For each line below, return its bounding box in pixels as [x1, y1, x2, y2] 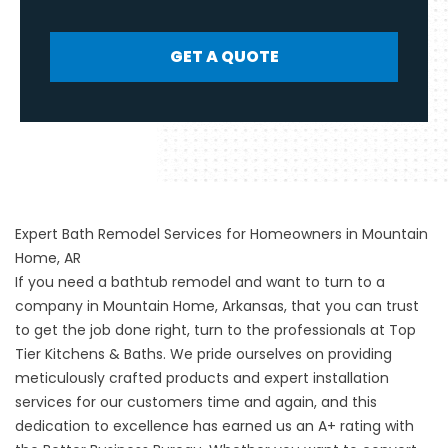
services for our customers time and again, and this [15, 391, 377, 412]
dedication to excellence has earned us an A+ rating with [15, 415, 414, 436]
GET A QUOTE [169, 44, 279, 68]
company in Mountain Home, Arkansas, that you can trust [15, 295, 419, 316]
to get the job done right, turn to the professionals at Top [15, 319, 416, 340]
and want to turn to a [231, 271, 385, 292]
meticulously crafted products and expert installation [15, 367, 389, 388]
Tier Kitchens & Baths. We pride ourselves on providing [15, 343, 392, 364]
